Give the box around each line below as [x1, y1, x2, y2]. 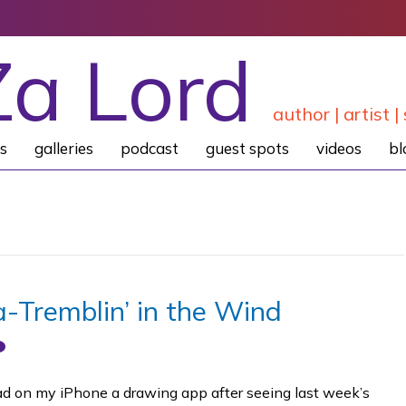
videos [315, 139, 362, 158]
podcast [120, 139, 179, 158]
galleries [34, 139, 93, 158]
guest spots [205, 139, 289, 158]
